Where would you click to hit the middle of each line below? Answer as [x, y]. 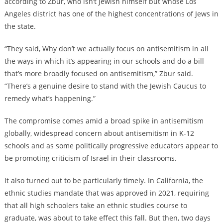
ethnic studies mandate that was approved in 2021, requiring [107, 193]
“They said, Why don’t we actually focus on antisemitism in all [106, 49]
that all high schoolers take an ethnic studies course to [96, 206]
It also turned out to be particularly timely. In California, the [104, 181]
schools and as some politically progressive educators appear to [111, 146]
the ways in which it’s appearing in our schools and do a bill [104, 61]
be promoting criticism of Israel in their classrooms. [90, 158]
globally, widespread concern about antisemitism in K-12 [99, 133]
